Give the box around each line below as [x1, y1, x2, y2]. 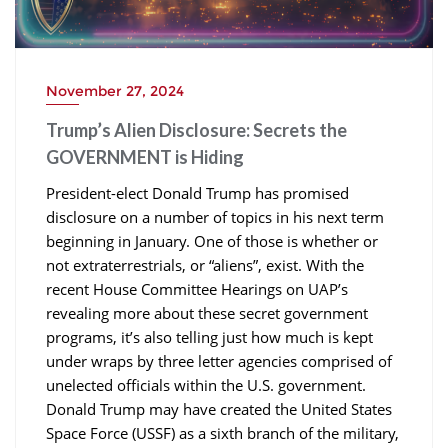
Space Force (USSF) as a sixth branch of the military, [46, 422, 399, 443]
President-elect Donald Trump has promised [46, 182, 349, 203]
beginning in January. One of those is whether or [46, 230, 378, 251]
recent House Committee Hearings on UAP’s [46, 278, 348, 299]
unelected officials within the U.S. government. [46, 374, 366, 395]
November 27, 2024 [46, 81, 184, 100]
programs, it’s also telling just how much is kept [46, 326, 373, 347]
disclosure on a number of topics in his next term [46, 206, 384, 227]
